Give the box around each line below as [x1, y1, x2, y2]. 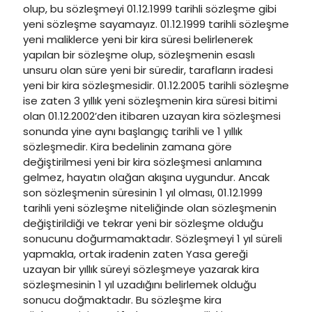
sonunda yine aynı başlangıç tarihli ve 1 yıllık [23, 124, 242, 139]
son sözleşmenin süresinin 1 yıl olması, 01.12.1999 [23, 185, 263, 200]
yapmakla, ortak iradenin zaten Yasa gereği [23, 247, 251, 261]
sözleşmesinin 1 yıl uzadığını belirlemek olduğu [23, 277, 256, 292]
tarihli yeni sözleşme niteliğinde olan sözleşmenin [23, 201, 276, 215]
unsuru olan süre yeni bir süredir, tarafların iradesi [23, 63, 273, 77]
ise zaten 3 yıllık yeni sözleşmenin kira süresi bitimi [23, 93, 277, 108]
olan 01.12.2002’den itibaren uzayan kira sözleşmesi [23, 109, 281, 123]
